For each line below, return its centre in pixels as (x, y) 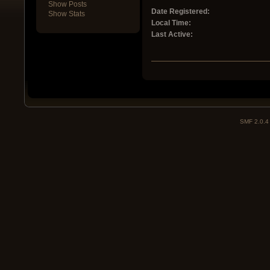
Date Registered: (181, 12)
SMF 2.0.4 (254, 122)
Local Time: (171, 23)
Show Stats (67, 14)
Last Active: (172, 35)
